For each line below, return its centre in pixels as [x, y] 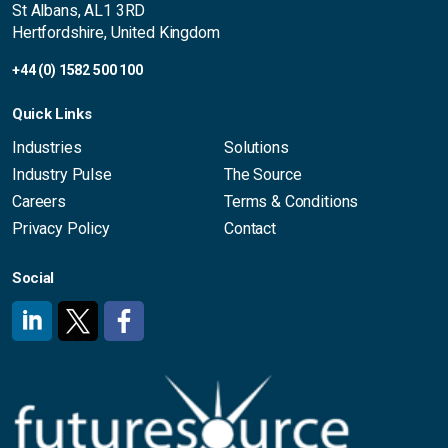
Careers [39, 201]
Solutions [256, 147]
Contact [250, 228]
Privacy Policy [61, 228]
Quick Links [52, 113]
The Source [263, 174]
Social [33, 277]
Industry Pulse [62, 174]
